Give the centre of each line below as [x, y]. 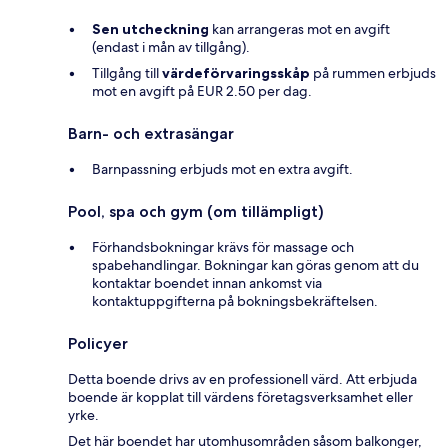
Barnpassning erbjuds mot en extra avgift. [222, 169]
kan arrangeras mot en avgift [299, 29]
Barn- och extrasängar [151, 134]
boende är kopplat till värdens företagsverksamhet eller [240, 397]
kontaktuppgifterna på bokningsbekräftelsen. [235, 301]
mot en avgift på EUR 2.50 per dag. [202, 91]
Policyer [98, 344]
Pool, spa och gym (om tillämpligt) [196, 212]
